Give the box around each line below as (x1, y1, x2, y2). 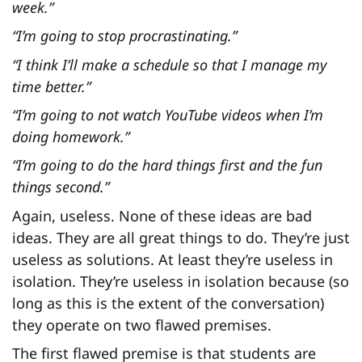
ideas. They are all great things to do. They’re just (12, 227, 350, 247)
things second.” (12, 177, 109, 197)
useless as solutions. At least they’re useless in (12, 249, 333, 269)
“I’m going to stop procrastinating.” (12, 26, 237, 46)
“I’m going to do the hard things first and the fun (12, 155, 322, 175)
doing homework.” (12, 126, 129, 146)
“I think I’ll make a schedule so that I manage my (12, 54, 326, 74)
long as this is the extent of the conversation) (12, 293, 324, 313)
